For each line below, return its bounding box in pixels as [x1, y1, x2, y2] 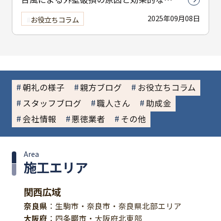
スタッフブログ [22, 97, 81, 110]
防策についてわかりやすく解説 [21, 6, 139, 18]
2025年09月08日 [147, 13, 200, 24]
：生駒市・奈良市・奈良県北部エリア [47, 200, 182, 212]
